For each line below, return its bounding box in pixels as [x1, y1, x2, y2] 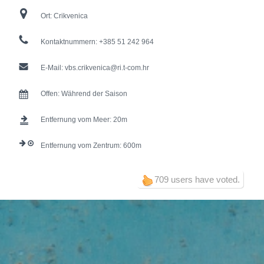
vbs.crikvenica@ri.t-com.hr [65, 64, 149, 72]
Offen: [41, 90, 61, 98]
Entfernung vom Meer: [41, 115, 113, 124]
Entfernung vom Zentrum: [41, 141, 123, 150]
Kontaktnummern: [41, 38, 99, 47]
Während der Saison [61, 90, 127, 98]
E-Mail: [41, 64, 65, 72]
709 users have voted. [154, 174, 240, 185]
